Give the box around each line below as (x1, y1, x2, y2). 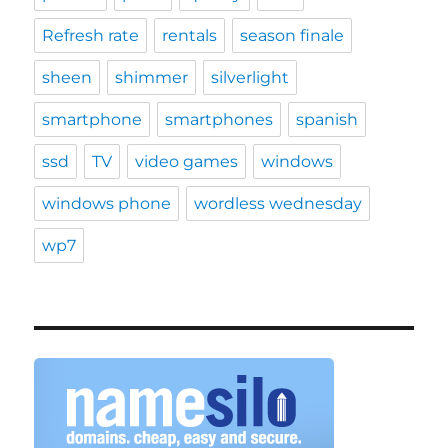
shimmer (115, 68, 189, 87)
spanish (296, 110, 359, 129)
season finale (240, 26, 345, 45)
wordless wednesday (194, 194, 363, 213)
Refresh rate (42, 26, 140, 45)
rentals (162, 26, 218, 45)
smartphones (165, 110, 274, 129)
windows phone (42, 194, 172, 213)
